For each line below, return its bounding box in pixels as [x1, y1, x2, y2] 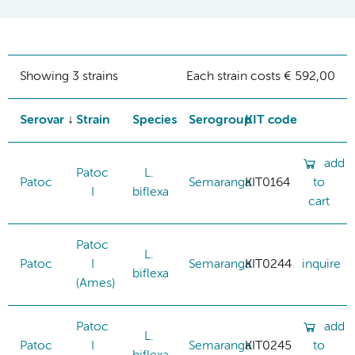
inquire [302, 258, 341, 271]
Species [132, 113, 177, 127]
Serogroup [189, 113, 252, 127]
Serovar [20, 113, 64, 127]
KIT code [245, 113, 297, 127]
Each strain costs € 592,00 [186, 70, 335, 83]
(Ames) [76, 277, 115, 290]
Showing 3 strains [20, 70, 118, 83]
